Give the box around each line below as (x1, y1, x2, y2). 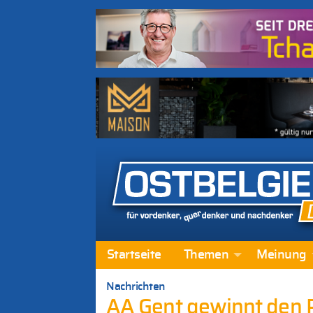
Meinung (256, 249, 307, 262)
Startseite (107, 249, 161, 262)
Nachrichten (106, 280, 166, 292)
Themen (183, 249, 229, 262)
